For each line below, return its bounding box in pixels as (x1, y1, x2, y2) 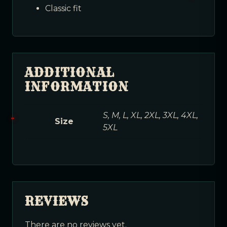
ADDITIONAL (25, 64, 115, 80)
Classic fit (45, 3, 82, 13)
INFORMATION (25, 79, 129, 94)
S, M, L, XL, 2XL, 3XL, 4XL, (103, 110, 198, 120)
